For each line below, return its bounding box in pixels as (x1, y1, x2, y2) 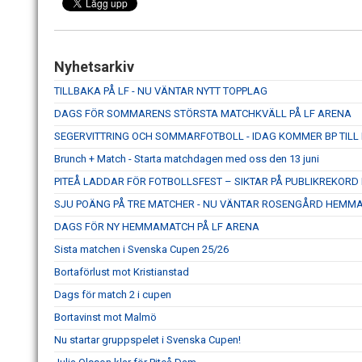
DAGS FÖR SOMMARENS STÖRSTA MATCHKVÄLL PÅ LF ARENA (54, 107, 351, 120)
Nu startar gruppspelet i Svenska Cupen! (54, 333, 241, 346)
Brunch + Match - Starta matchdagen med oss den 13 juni (54, 152, 319, 165)
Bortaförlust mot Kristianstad (54, 265, 189, 278)
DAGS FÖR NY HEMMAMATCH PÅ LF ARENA (54, 220, 259, 233)
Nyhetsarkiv (54, 57, 134, 75)
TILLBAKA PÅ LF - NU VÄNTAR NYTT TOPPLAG (54, 84, 267, 97)
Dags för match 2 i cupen (54, 288, 171, 301)
